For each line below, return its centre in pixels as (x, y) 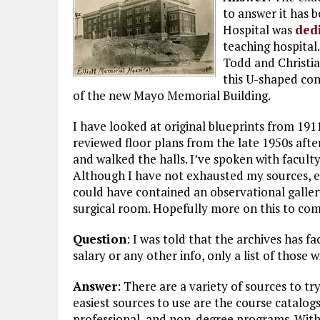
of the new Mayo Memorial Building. (172, 95)
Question (100, 239)
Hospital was (259, 30)
